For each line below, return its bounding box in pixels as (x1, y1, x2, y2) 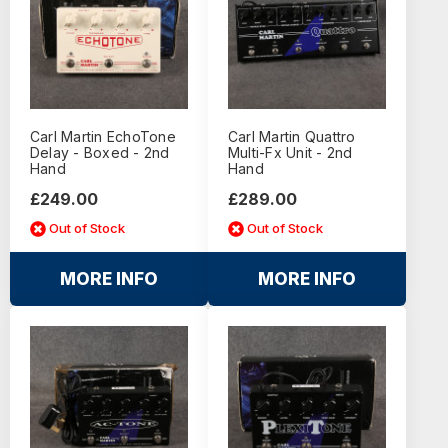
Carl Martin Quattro (227, 127, 356, 145)
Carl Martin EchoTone (29, 127, 176, 145)
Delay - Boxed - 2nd (29, 143, 170, 161)
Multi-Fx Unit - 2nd (227, 143, 353, 161)
